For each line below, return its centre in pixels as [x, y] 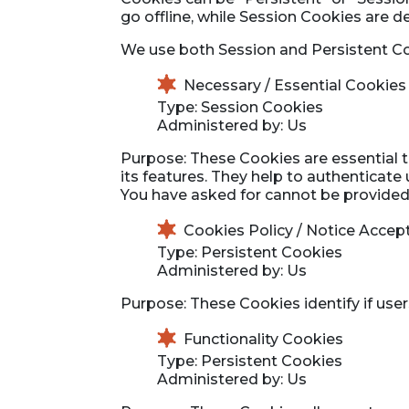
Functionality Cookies [263, 339]
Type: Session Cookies [240, 107]
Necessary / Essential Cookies [295, 85]
